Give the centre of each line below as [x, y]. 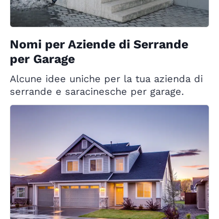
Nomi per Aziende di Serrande [99, 44]
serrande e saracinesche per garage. [97, 92]
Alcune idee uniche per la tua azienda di [106, 79]
